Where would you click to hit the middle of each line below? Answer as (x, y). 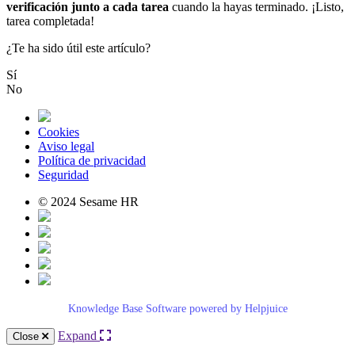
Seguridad (63, 175)
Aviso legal (66, 147)
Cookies (59, 132)
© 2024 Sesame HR (88, 202)
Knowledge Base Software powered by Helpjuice (177, 309)
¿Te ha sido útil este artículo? (78, 48)
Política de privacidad (92, 161)
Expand (79, 336)
